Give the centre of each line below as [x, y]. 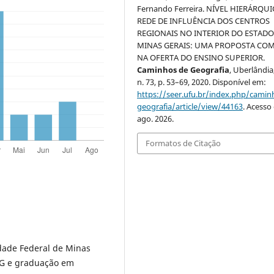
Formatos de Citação [183, 143]
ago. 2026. [156, 119]
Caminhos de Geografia [183, 70]
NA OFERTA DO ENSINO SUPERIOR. [201, 58]
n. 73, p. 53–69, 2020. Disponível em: [202, 82]
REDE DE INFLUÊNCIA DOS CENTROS [204, 21]
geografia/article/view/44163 [190, 107]
